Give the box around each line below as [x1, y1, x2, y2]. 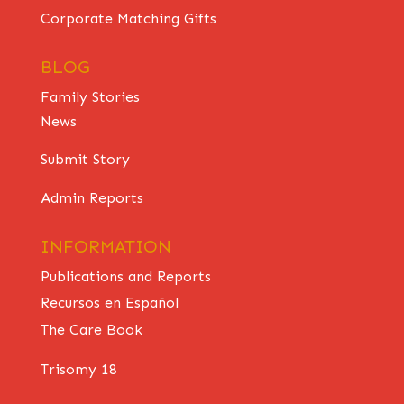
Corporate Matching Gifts [40, 10, 216, 28]
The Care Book [40, 321, 142, 339]
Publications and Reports [40, 268, 211, 286]
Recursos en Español [40, 294, 179, 312]
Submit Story [40, 151, 130, 169]
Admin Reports [40, 189, 143, 207]
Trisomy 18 [40, 361, 117, 379]
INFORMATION [40, 235, 171, 258]
